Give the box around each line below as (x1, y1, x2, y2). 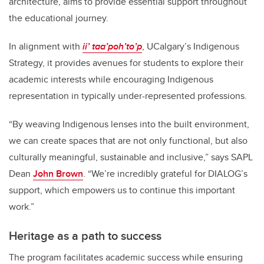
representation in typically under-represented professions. (9, 89, 247, 103)
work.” (9, 200, 34, 214)
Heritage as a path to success (9, 227, 161, 245)
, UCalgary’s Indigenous (142, 39, 239, 54)
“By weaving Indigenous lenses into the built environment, (9, 117, 249, 131)
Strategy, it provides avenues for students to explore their (9, 56, 243, 70)
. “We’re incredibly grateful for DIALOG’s (83, 167, 247, 181)
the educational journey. (9, 11, 108, 25)
